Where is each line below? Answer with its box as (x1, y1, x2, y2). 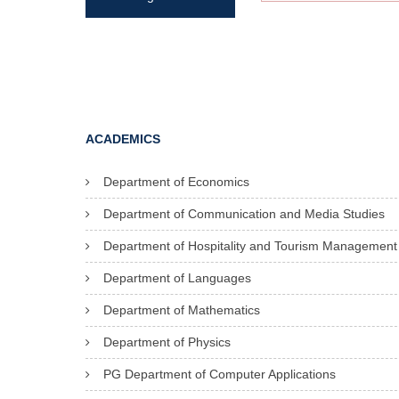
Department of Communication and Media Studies (103, 207, 385, 221)
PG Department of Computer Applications (103, 367, 336, 381)
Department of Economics (103, 175, 249, 189)
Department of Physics (103, 335, 231, 349)
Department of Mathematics (103, 303, 260, 317)
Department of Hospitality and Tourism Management (103, 239, 397, 253)
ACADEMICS (85, 132, 160, 146)
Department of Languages (103, 271, 251, 285)
